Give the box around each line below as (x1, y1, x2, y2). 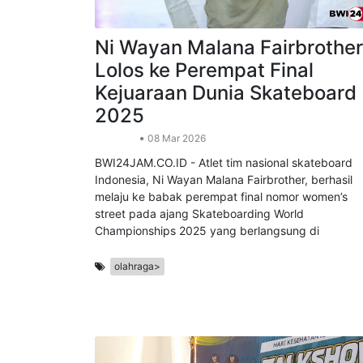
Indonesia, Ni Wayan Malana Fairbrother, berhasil (95, 221, 352, 236)
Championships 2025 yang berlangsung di (95, 272, 319, 287)
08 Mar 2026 (145, 181, 206, 194)
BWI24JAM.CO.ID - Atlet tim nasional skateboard (95, 204, 352, 219)
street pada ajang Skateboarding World (95, 255, 304, 270)
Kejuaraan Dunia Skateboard (95, 130, 357, 154)
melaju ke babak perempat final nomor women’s (95, 238, 348, 253)
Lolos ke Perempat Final (95, 107, 314, 131)
